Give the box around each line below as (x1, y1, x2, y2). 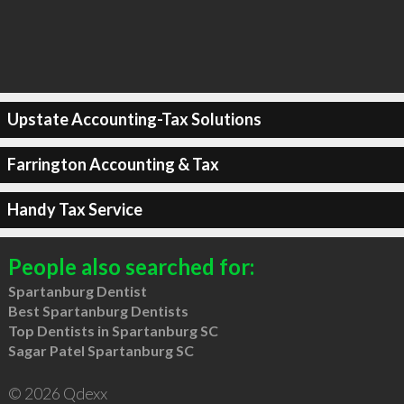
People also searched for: (7, 252, 254, 280)
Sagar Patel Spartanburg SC (7, 341, 194, 359)
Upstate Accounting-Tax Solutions (6, 109, 262, 129)
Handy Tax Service (6, 199, 142, 219)
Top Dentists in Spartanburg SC (7, 321, 218, 339)
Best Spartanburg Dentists (7, 301, 188, 319)
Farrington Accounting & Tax (6, 154, 219, 174)
